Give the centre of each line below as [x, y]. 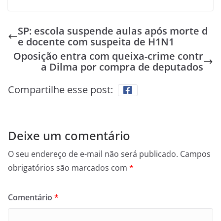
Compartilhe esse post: [60, 90]
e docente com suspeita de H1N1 [96, 42]
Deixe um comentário [69, 136]
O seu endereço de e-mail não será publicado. [93, 154]
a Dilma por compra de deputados [122, 67]
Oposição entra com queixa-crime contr [108, 56]
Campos [195, 154]
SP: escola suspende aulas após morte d [113, 31]
